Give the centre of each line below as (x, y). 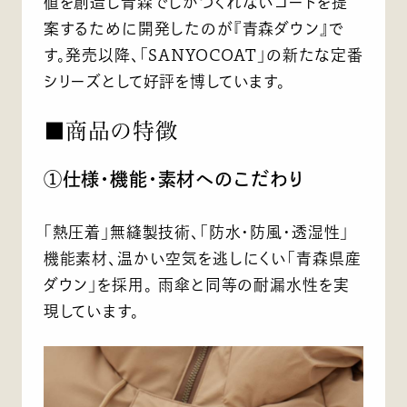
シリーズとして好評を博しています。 (164, 81)
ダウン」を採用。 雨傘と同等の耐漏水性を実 (196, 285)
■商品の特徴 (110, 130)
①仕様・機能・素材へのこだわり (174, 179)
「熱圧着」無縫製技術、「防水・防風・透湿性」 (196, 233)
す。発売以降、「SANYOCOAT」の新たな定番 (203, 55)
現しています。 (91, 312)
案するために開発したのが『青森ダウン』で (194, 28)
